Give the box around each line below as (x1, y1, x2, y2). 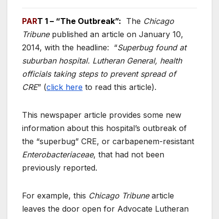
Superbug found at (117, 42, 186, 52)
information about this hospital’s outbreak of (22, 123, 187, 133)
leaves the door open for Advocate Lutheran (22, 203, 189, 214)
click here (46, 82, 83, 92)
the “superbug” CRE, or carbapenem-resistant (22, 136, 194, 146)
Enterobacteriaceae (22, 149, 93, 159)
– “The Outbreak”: (48, 16, 121, 26)
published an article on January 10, (49, 29, 183, 39)
